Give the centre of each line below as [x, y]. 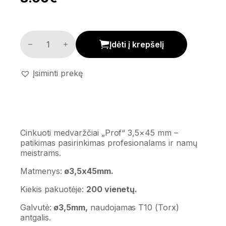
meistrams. [41, 153]
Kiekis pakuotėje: [53, 189]
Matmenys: [41, 171]
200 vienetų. [112, 189]
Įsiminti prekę [58, 73]
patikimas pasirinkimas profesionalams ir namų [109, 143]
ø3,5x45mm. [88, 171]
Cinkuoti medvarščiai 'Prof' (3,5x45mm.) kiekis [108, 35]
